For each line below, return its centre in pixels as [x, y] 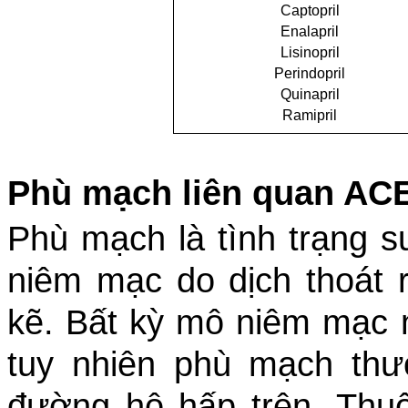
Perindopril [310, 73]
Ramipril [310, 115]
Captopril [310, 10]
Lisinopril [310, 52]
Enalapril [310, 31]
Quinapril [310, 94]
